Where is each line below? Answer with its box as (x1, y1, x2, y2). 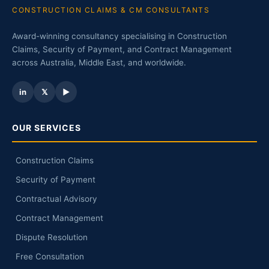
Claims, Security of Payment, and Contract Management (12, 44, 232, 55)
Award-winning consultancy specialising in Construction (12, 31, 227, 41)
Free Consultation (16, 252, 84, 262)
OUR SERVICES (12, 122, 81, 133)
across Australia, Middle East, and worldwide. (12, 58, 186, 68)
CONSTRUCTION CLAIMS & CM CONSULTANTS (12, 5, 210, 15)
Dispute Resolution (16, 232, 88, 243)
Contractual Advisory (16, 194, 97, 204)
